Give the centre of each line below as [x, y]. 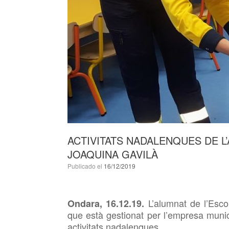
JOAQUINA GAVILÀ [113, 154]
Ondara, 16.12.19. [108, 203]
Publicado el [88, 166]
